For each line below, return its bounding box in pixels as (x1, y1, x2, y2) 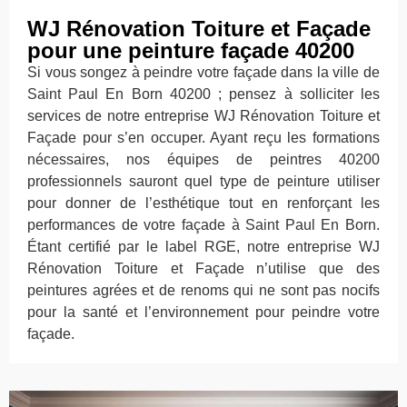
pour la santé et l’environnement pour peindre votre (27, 304, 380, 321)
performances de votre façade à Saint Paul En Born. (27, 217, 380, 233)
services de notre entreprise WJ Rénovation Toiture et (27, 108, 380, 124)
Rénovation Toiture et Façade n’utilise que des (27, 261, 380, 277)
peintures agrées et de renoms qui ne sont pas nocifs (27, 283, 380, 299)
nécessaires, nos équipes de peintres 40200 (27, 152, 380, 168)
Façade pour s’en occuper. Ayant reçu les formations (27, 130, 380, 146)
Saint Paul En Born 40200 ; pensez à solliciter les (27, 86, 380, 103)
